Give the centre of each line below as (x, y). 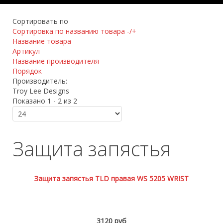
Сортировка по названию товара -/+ (74, 31)
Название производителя (56, 61)
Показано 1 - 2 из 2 (45, 101)
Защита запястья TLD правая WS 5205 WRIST (111, 178)
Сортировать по (40, 21)
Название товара (42, 41)
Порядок (27, 71)
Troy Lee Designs (41, 91)
